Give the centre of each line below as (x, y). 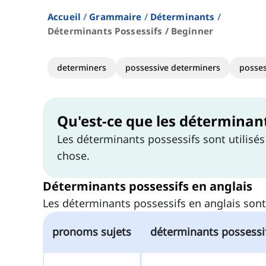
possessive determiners (173, 68)
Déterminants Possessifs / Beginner (131, 31)
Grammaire (115, 17)
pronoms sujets (92, 232)
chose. (73, 156)
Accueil (64, 17)
